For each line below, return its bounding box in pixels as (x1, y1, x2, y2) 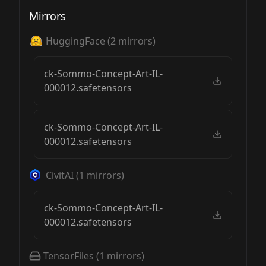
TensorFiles (43, 249, 94, 262)
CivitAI (46, 169, 74, 182)
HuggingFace (46, 34, 105, 47)
